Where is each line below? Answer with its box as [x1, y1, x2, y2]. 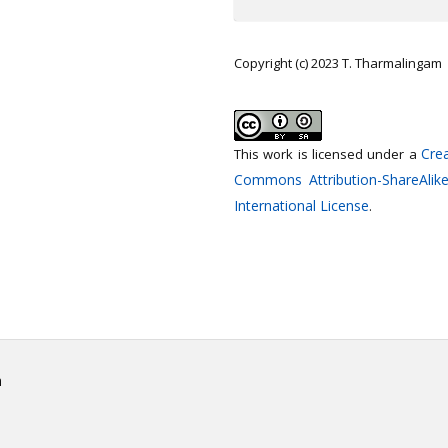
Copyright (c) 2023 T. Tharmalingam [234, 54, 442, 72]
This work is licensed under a [234, 145, 421, 163]
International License [234, 196, 369, 215]
